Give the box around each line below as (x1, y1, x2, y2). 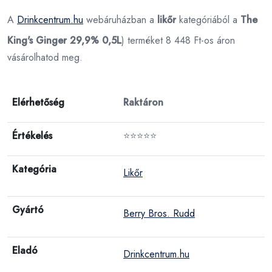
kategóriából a (176, 12, 240, 27)
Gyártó (12, 202, 44, 217)
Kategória (12, 161, 56, 176)
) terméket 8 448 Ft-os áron (121, 33, 235, 47)
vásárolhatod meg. (7, 50, 83, 64)
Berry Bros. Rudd (123, 206, 195, 220)
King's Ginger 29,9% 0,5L (7, 33, 121, 47)
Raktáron (123, 95, 163, 109)
